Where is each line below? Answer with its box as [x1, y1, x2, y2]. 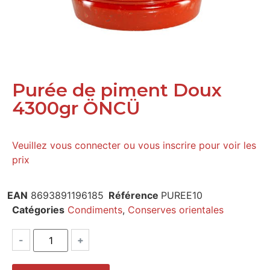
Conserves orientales [128, 203, 224, 216]
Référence [108, 189, 161, 201]
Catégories [12, 203, 64, 216]
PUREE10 [161, 189, 202, 201]
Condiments [67, 203, 122, 216]
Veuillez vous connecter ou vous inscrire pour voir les [12, 139, 256, 152]
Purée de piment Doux [12, 78, 222, 101]
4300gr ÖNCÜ [12, 96, 140, 119]
